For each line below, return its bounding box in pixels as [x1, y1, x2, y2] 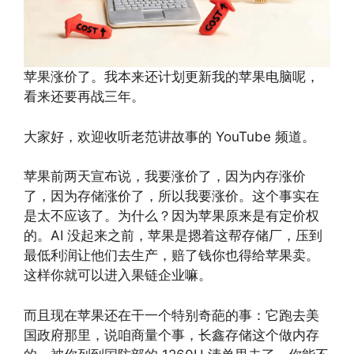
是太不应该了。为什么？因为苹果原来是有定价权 [24, 208, 319, 224]
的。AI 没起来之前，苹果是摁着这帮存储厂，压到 [24, 228, 322, 244]
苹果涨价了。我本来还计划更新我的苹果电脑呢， [24, 69, 319, 85]
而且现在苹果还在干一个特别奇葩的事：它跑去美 [24, 307, 319, 323]
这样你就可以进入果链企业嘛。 [24, 267, 212, 284]
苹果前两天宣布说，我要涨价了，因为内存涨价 [24, 168, 306, 185]
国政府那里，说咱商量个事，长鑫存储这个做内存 [24, 326, 319, 343]
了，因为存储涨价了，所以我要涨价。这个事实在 [24, 188, 319, 205]
